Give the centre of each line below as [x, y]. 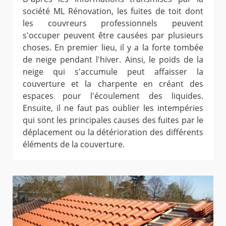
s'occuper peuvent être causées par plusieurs [113, 35]
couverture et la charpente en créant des [113, 83]
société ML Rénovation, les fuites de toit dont [113, 11]
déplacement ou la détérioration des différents [113, 132]
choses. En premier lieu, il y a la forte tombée [113, 47]
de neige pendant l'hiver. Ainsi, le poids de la [113, 59]
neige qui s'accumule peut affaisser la [113, 71]
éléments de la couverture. [74, 144]
